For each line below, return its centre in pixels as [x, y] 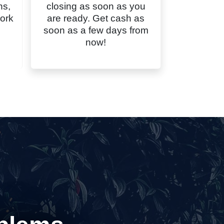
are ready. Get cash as [96, 18]
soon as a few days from [96, 30]
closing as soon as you [96, 6]
